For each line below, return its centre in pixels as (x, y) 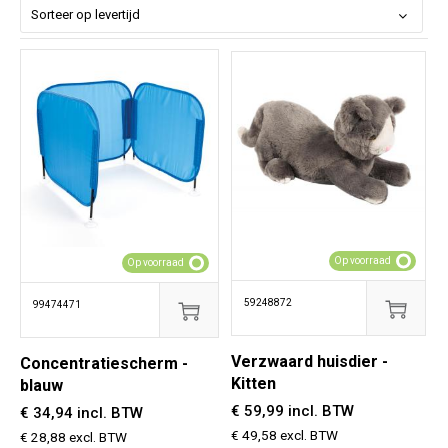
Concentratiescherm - (104, 363)
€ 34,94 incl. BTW (81, 413)
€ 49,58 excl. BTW (284, 435)
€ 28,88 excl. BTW (73, 437)
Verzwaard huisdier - (309, 362)
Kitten (253, 384)
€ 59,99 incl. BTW (292, 411)
